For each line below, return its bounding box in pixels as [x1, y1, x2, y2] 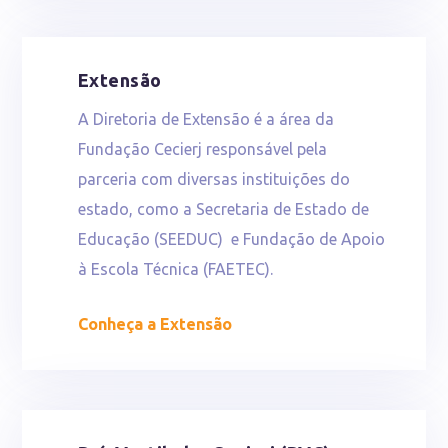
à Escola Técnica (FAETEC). [77, 259, 273, 278]
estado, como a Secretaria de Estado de [77, 199, 369, 218]
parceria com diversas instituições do [77, 169, 350, 188]
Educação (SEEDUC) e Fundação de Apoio [77, 229, 385, 248]
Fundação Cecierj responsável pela [77, 139, 327, 158]
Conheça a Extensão [77, 315, 232, 334]
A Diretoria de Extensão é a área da [77, 109, 334, 128]
